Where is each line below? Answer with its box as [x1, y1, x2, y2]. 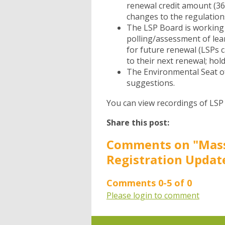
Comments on [106, 136, 193, 153]
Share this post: [106, 117, 169, 129]
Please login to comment [106, 190, 199, 201]
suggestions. [127, 77, 175, 89]
